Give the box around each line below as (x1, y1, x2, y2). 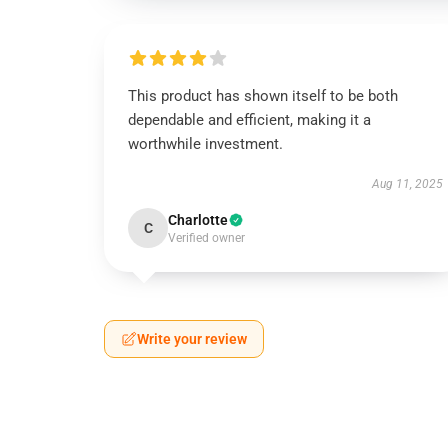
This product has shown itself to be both (128, 87, 398, 105)
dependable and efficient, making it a (128, 111, 371, 129)
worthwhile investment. (128, 135, 283, 153)
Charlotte (168, 212, 228, 228)
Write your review (137, 331, 247, 347)
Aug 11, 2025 (371, 177, 443, 191)
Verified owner (168, 231, 245, 245)
